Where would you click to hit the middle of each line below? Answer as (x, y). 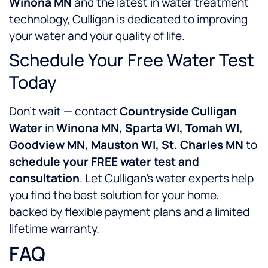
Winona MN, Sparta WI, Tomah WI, (150, 128)
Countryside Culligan (178, 112)
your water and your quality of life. (97, 36)
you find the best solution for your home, (114, 195)
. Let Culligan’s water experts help (167, 179)
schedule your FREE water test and (104, 162)
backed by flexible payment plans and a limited (129, 212)
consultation (44, 179)
